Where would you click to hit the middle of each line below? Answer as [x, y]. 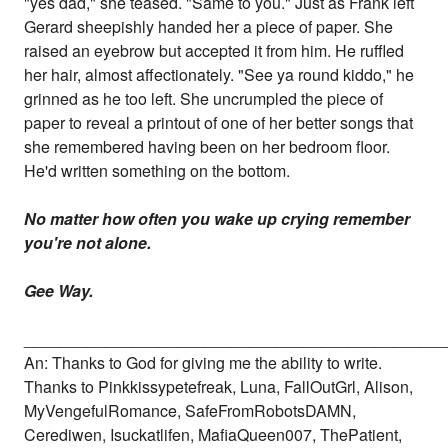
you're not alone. [88, 243]
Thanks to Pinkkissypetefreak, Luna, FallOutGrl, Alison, [219, 387]
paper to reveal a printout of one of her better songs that [219, 123]
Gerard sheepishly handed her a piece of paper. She [209, 27]
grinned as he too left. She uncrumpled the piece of [204, 99]
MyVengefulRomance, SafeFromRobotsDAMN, [190, 411]
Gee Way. [59, 291]
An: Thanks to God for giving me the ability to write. [203, 363]
